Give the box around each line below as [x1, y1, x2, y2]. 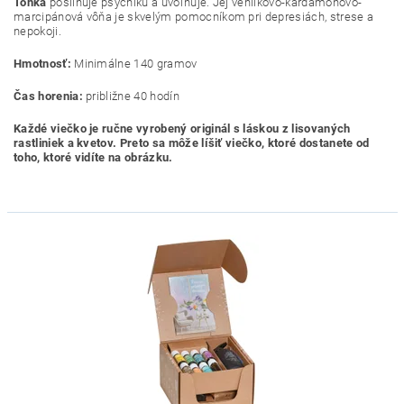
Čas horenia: [14, 89, 83, 103]
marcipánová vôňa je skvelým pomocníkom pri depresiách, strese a [14, 10, 374, 23]
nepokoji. [14, 24, 61, 38]
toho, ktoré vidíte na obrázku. [14, 151, 173, 164]
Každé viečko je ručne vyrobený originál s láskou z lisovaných [14, 122, 351, 135]
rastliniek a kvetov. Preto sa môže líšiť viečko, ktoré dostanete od [14, 136, 370, 150]
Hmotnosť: [14, 57, 71, 70]
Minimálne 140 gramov [70, 57, 197, 70]
